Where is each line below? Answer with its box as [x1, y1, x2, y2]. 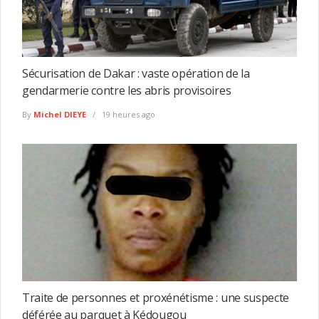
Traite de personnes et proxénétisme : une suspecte [22, 289, 289, 305]
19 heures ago [100, 109, 155, 120]
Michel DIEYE [33, 109, 86, 120]
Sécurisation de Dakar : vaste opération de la [22, 65, 250, 81]
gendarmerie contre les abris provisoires [22, 82, 231, 98]
